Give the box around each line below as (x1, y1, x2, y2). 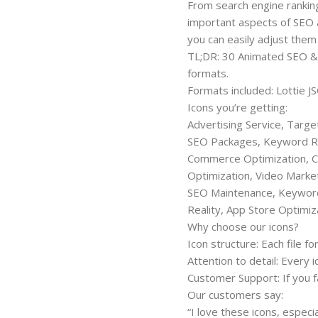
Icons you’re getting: (187, 99, 287, 114)
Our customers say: (187, 287, 283, 302)
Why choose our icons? (187, 219, 299, 234)
